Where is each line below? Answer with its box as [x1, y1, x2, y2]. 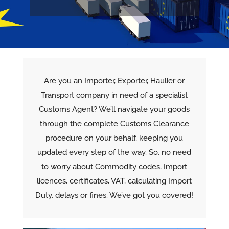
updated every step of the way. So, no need [37, 148, 192, 157]
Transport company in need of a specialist [41, 90, 188, 100]
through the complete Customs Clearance [39, 119, 189, 128]
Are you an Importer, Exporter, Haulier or [44, 76, 185, 85]
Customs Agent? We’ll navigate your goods [39, 105, 190, 114]
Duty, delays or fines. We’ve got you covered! [35, 191, 194, 200]
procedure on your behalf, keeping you [45, 133, 184, 143]
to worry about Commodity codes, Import [41, 162, 188, 171]
